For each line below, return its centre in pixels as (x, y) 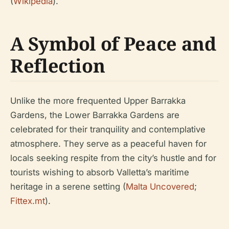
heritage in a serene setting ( (68, 187)
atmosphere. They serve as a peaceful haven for (108, 144)
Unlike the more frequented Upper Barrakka (98, 101)
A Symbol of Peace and (113, 44)
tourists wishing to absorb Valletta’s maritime (100, 172)
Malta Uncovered (160, 187)
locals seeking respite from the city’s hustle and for (113, 158)
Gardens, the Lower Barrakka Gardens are (95, 115)
